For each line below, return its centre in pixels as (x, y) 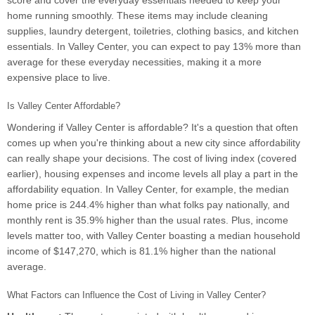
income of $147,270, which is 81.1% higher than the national (141, 251)
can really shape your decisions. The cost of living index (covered (152, 159)
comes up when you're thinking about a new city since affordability (154, 143)
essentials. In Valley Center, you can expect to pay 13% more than (154, 47)
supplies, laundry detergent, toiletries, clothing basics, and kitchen (153, 31)
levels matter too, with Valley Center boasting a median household (154, 236)
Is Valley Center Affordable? (64, 106)
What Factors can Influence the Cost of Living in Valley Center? (136, 295)
